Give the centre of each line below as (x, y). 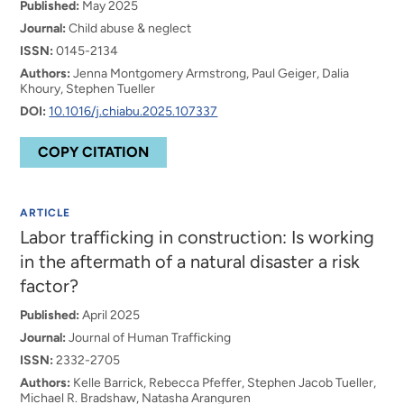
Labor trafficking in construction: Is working (197, 237)
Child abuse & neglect (129, 28)
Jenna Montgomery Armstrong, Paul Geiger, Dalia (210, 73)
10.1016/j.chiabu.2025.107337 (133, 111)
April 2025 (110, 315)
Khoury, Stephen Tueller (88, 89)
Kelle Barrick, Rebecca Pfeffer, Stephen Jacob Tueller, (224, 383)
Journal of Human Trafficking (149, 338)
